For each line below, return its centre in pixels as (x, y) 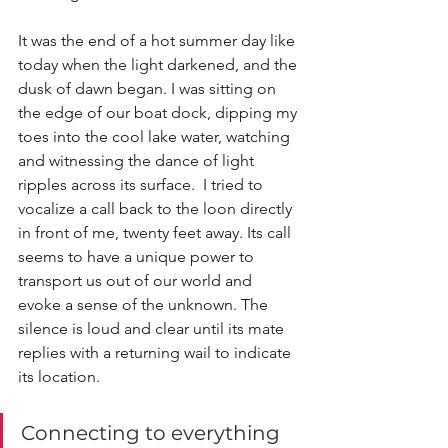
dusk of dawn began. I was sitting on (149, 88)
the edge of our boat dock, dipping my (159, 112)
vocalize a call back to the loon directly (157, 208)
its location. (59, 376)
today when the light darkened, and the (159, 64)
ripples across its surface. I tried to (142, 184)
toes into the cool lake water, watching (156, 136)
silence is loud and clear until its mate (153, 328)
